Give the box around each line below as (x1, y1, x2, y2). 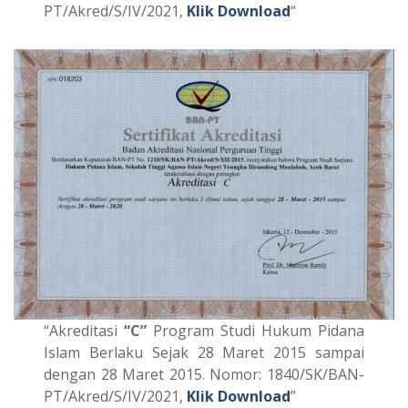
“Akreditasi (44, 321, 125, 342)
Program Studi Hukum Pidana (147, 321, 364, 342)
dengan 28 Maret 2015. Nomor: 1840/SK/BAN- (44, 364, 364, 385)
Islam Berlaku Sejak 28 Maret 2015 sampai (44, 342, 364, 363)
